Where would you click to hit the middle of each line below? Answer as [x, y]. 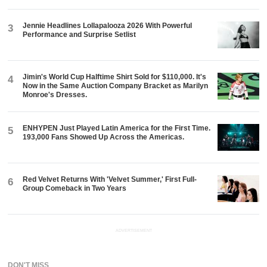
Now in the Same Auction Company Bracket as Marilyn [116, 86]
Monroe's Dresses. [55, 95]
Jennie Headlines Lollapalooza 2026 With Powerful [108, 26]
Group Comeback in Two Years [75, 189]
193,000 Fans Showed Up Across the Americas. [104, 137]
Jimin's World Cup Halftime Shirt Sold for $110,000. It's [115, 77]
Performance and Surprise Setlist [80, 35]
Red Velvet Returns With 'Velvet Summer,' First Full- [110, 180]
